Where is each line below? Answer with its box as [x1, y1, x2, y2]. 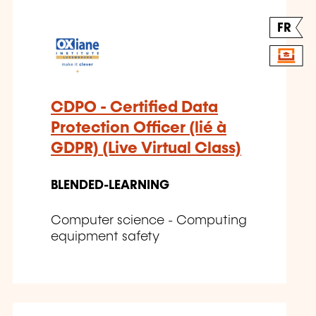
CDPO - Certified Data [51, 99, 218, 116]
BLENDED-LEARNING [51, 179, 169, 193]
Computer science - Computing [51, 214, 247, 228]
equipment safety [51, 231, 159, 244]
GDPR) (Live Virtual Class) [51, 140, 241, 157]
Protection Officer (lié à [51, 120, 226, 137]
